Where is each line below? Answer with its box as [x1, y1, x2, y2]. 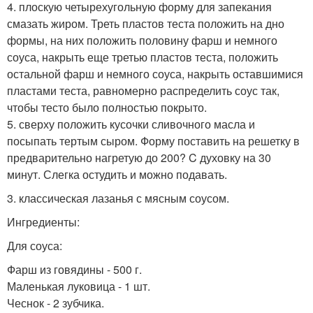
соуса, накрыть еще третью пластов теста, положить [7, 49, 278, 66]
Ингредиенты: [7, 214, 80, 231]
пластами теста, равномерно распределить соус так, [7, 82, 279, 99]
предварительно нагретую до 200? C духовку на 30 [7, 150, 271, 166]
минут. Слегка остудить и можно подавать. [7, 166, 227, 183]
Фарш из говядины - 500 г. [7, 261, 142, 278]
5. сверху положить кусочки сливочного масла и [7, 116, 255, 133]
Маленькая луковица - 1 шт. [7, 278, 150, 295]
